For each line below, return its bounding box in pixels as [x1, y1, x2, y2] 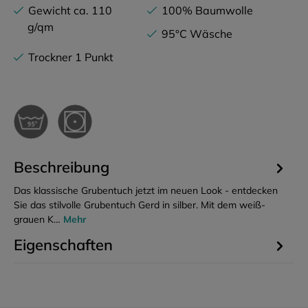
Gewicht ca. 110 [28, 3, 112, 17]
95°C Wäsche [162, 27, 232, 41]
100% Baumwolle [162, 3, 253, 17]
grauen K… [14, 213, 63, 225]
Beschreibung [14, 157, 109, 176]
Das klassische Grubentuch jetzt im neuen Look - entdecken [14, 184, 278, 197]
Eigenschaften [14, 235, 113, 254]
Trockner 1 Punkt [28, 50, 113, 64]
